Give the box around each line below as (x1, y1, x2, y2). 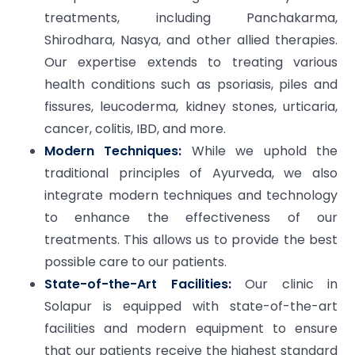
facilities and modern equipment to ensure (44, 319, 338, 338)
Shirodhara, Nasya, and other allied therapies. (44, 31, 338, 49)
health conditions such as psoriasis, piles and (44, 75, 338, 94)
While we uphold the (181, 142, 338, 160)
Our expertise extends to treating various (44, 53, 338, 71)
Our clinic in (231, 275, 338, 293)
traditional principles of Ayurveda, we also (44, 164, 338, 182)
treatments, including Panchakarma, (44, 9, 338, 27)
